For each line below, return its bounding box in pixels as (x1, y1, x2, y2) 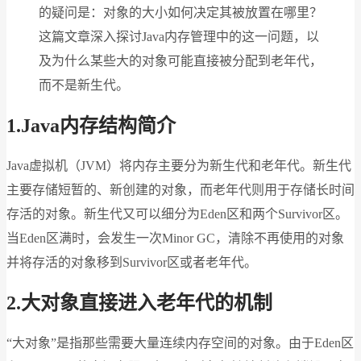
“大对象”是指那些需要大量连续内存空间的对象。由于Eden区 (6, 335, 354, 350)
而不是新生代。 (39, 78, 129, 92)
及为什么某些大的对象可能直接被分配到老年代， (39, 54, 322, 68)
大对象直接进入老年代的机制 (21, 292, 272, 313)
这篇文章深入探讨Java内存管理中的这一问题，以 (39, 30, 319, 44)
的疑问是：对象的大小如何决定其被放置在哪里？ (39, 6, 322, 19)
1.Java (6, 114, 60, 136)
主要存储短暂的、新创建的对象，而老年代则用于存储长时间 (6, 182, 355, 197)
